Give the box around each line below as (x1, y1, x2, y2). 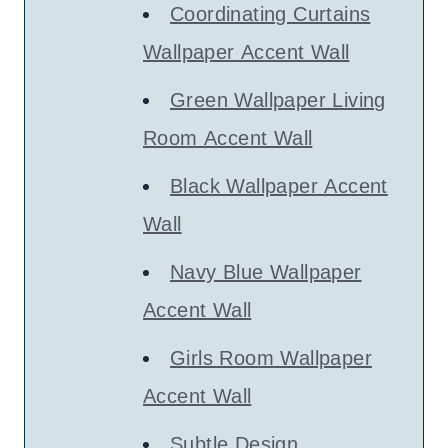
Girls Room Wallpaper (170, 347, 372, 369)
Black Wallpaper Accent (170, 175, 388, 197)
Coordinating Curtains (170, 3, 371, 25)
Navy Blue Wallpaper (170, 261, 362, 283)
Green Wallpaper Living (170, 89, 386, 111)
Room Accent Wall (143, 127, 313, 149)
